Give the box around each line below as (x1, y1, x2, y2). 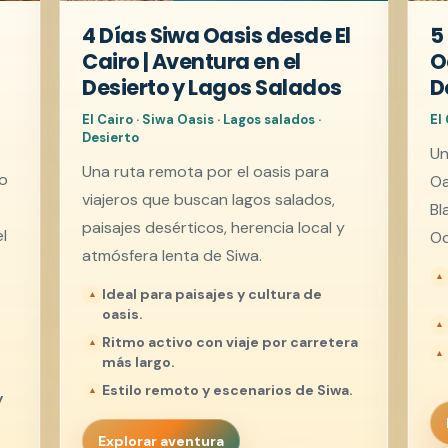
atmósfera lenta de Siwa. (82, 244, 263, 266)
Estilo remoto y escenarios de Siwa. (102, 380, 354, 399)
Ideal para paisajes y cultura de (102, 284, 323, 303)
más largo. (102, 352, 176, 371)
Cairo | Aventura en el (82, 46, 301, 76)
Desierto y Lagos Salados (82, 72, 342, 102)
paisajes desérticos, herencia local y (82, 216, 346, 238)
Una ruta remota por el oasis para (82, 160, 330, 182)
